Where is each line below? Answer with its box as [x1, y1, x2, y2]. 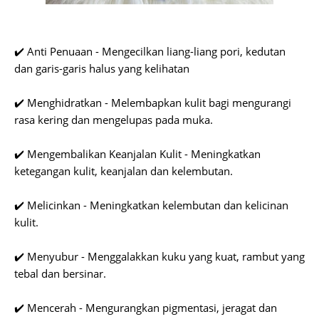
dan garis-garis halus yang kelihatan [14, 61, 189, 75]
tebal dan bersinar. [14, 266, 109, 281]
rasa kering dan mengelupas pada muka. [14, 113, 216, 127]
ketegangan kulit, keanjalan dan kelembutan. [14, 164, 236, 178]
